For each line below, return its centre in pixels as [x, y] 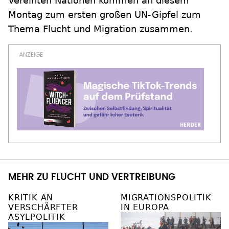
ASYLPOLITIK [37, 217]
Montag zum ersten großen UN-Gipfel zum [105, 15]
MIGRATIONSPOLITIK [166, 198]
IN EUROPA [145, 207]
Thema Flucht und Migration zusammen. [100, 29]
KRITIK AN [31, 198]
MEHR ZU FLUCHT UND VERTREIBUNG [92, 177]
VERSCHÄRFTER [43, 207]
